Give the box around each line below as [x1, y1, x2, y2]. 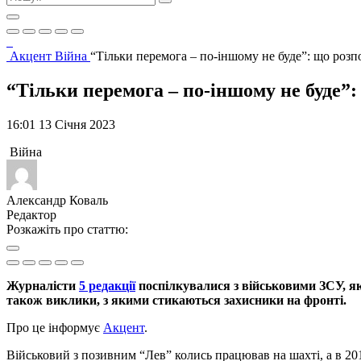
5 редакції [79, 278, 135, 293]
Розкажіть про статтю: [6, 222, 128, 236]
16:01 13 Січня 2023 [6, 117, 115, 131]
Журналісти [6, 278, 79, 293]
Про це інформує [6, 320, 103, 334]
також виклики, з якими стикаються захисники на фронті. [6, 293, 346, 307]
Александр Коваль [6, 193, 108, 207]
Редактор [6, 207, 56, 222]
